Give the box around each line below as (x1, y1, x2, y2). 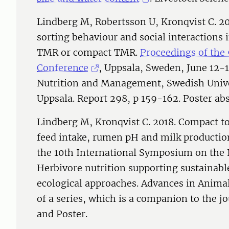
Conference (37, 62, 88, 74)
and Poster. (37, 208, 87, 220)
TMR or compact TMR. (37, 47, 140, 59)
